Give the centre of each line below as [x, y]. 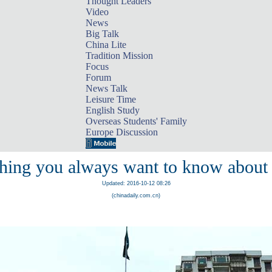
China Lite [106, 45]
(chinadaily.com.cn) [136, 195]
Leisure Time [110, 99]
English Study [112, 110]
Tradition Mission [119, 56]
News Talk [106, 88]
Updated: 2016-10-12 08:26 [136, 183]
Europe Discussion [121, 132]
